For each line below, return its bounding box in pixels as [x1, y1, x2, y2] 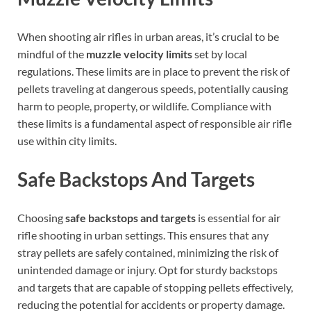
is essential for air [196, 211, 280, 225]
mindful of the [17, 47, 86, 61]
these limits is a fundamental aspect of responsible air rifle [17, 117, 292, 131]
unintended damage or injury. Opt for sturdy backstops [17, 263, 278, 277]
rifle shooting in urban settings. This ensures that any [17, 228, 269, 242]
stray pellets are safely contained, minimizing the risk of [17, 246, 278, 260]
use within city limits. [17, 134, 117, 148]
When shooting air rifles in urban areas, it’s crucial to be [17, 30, 279, 44]
